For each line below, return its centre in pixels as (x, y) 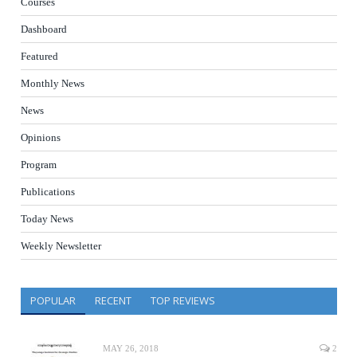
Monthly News (53, 84)
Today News (47, 219)
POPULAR (53, 301)
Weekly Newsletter (61, 246)
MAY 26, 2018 (131, 349)
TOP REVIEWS (182, 301)
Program (39, 165)
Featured (39, 57)
